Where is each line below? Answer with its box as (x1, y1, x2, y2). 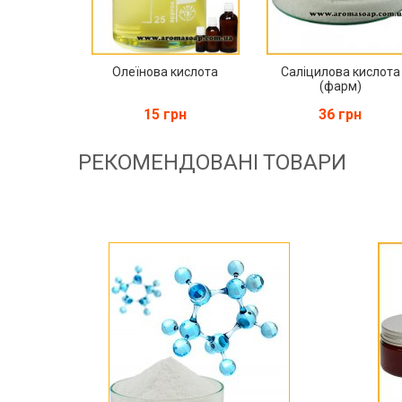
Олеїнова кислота (112, 64, 219, 79)
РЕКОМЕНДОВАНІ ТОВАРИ (78, 149, 346, 175)
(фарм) (319, 78, 362, 93)
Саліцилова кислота (280, 64, 400, 79)
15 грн (144, 105, 188, 123)
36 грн (319, 105, 363, 123)
